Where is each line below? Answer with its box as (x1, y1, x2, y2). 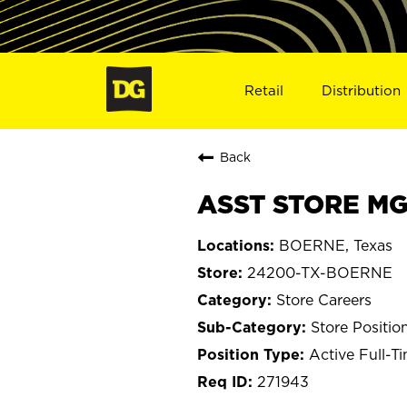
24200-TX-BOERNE (247, 263, 392, 281)
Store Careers (276, 291, 372, 308)
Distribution (322, 82, 402, 98)
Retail (243, 82, 283, 98)
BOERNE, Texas (279, 236, 392, 253)
